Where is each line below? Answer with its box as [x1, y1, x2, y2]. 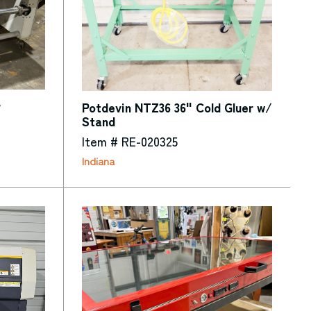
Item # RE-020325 [81, 131, 178, 150]
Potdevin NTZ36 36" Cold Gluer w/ [81, 97, 272, 116]
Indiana [81, 153, 115, 169]
